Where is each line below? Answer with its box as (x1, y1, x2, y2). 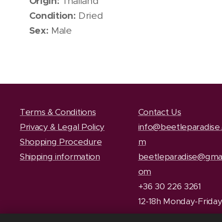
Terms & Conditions (20, 107, 96, 118)
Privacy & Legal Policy (20, 121, 105, 133)
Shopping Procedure (20, 136, 102, 148)
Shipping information (20, 151, 100, 163)
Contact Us (138, 107, 181, 118)
